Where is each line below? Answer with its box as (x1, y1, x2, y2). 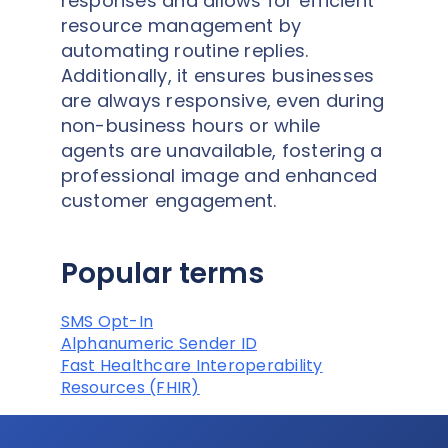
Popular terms (60, 253, 264, 293)
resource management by (60, 12, 301, 38)
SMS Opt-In (60, 309, 153, 333)
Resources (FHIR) (60, 375, 200, 399)
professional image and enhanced (60, 162, 378, 188)
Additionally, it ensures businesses (60, 62, 375, 88)
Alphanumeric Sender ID (60, 331, 257, 355)
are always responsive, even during (60, 87, 384, 113)
